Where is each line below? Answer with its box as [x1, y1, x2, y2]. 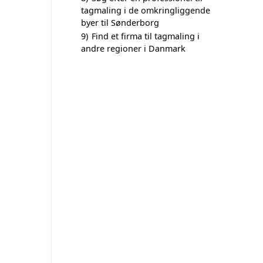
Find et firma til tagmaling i [92, 31, 200, 42]
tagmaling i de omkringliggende [81, 5, 210, 16]
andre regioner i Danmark [81, 43, 186, 54]
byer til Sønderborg [81, 17, 159, 28]
